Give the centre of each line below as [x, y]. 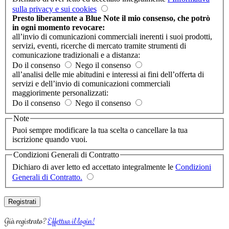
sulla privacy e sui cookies [54, 9]
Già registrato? [26, 221]
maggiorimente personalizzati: [60, 93]
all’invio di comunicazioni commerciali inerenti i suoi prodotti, [112, 36]
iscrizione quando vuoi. [50, 140]
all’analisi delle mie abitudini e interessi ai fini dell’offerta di [108, 74]
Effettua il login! [71, 221]
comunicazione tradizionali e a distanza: [76, 55]
